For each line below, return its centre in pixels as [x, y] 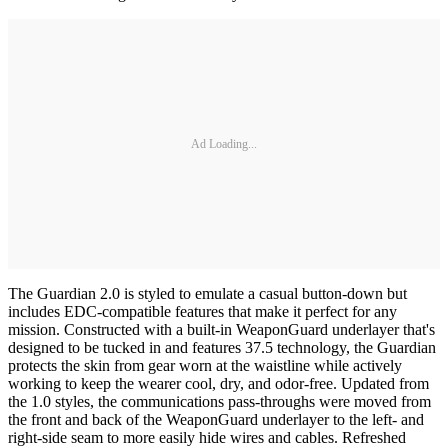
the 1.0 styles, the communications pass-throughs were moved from [219, 401]
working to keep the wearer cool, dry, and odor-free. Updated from [218, 383]
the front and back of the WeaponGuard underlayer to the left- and [216, 419]
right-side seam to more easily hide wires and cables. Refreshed [207, 437]
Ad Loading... [224, 143]
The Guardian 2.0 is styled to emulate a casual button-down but [207, 293]
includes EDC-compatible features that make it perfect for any [202, 311]
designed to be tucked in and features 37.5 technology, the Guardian [222, 347]
